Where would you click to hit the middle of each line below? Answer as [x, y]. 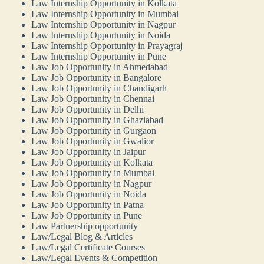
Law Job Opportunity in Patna [88, 204]
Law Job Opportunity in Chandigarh [99, 88]
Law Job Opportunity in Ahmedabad [100, 67]
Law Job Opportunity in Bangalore [97, 77]
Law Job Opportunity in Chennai [93, 98]
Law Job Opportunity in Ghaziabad [98, 120]
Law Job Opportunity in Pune [87, 215]
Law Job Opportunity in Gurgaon [94, 130]
